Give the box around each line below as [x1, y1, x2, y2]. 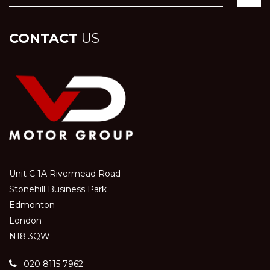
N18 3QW [9, 231, 50, 242]
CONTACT [9, 30, 78, 46]
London [9, 215, 42, 227]
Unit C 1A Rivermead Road [9, 168, 121, 180]
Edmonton [9, 199, 55, 211]
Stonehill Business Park [9, 184, 107, 195]
